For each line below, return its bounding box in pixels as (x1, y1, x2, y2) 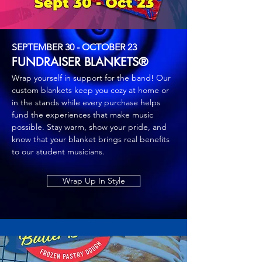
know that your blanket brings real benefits (12, 134, 170, 144)
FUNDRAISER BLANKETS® (12, 54, 148, 70)
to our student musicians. (12, 146, 105, 157)
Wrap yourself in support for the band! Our (12, 73, 171, 83)
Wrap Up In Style (62, 175, 125, 186)
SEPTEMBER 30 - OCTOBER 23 (12, 42, 137, 53)
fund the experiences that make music (12, 109, 153, 120)
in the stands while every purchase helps (12, 97, 160, 108)
